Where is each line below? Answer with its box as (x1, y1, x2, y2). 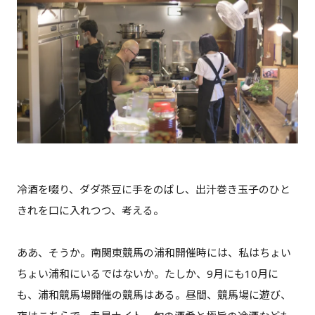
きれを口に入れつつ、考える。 (16, 203, 164, 218)
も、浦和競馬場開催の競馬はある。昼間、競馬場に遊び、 (16, 288, 291, 302)
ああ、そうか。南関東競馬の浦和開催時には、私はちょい (16, 245, 291, 260)
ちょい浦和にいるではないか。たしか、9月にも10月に (16, 266, 278, 281)
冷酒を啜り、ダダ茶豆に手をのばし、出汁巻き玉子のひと (16, 182, 290, 197)
